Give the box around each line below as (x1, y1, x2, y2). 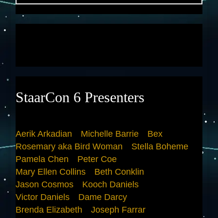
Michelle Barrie (81, 128, 139, 139)
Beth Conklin (94, 166, 145, 177)
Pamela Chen (16, 154, 69, 164)
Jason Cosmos (16, 179, 74, 189)
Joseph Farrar (91, 204, 146, 215)
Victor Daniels (16, 192, 70, 202)
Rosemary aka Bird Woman (16, 141, 123, 151)
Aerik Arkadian (16, 128, 73, 139)
